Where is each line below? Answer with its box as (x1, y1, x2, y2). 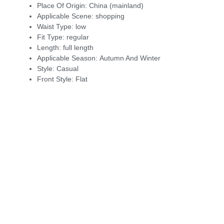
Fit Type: (37, 32, 66, 41)
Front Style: (37, 74, 75, 83)
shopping (95, 11, 124, 20)
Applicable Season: (37, 53, 99, 62)
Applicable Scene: (37, 11, 95, 20)
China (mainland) (89, 1, 143, 9)
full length (63, 43, 93, 51)
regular (66, 32, 89, 41)
